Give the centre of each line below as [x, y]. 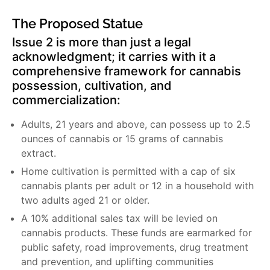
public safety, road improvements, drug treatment [135, 247]
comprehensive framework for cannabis [127, 71]
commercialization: [66, 100]
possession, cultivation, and [92, 86]
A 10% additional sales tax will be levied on [119, 218]
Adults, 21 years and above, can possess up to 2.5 [136, 124]
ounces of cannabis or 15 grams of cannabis [122, 139]
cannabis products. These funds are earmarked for [137, 233]
